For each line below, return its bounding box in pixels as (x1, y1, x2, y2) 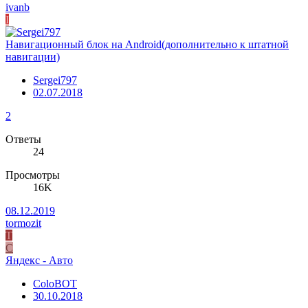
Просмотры (5, 169, 60, 181)
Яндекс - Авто (5, 254, 73, 267)
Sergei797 (33, 74, 77, 87)
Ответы (5, 133, 41, 146)
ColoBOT (33, 278, 77, 290)
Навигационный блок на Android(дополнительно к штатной (5, 38, 289, 51)
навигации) (5, 51, 60, 63)
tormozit (5, 217, 41, 230)
